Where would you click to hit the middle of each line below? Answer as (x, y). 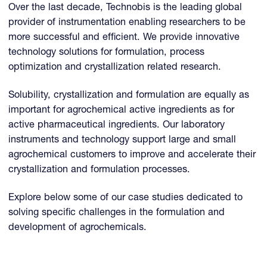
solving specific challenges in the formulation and (117, 213)
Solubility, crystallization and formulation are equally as (129, 95)
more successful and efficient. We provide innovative (124, 38)
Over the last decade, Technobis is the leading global (125, 8)
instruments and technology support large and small (122, 140)
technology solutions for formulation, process (107, 53)
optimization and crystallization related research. (115, 68)
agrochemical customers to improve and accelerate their (132, 155)
